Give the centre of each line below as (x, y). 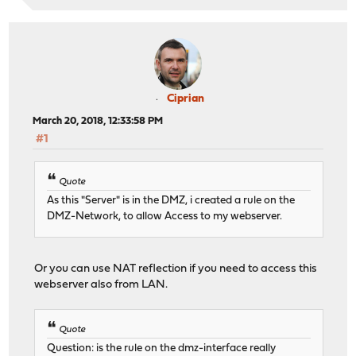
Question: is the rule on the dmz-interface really (162, 349)
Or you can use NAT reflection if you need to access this (176, 269)
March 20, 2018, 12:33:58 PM (98, 122)
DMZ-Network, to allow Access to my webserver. (165, 216)
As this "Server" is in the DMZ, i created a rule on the (171, 200)
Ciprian (185, 99)
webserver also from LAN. (101, 284)
